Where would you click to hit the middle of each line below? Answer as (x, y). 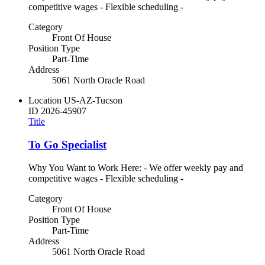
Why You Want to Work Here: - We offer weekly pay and (136, 167)
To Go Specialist (67, 145)
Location (45, 101)
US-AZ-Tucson (93, 101)
